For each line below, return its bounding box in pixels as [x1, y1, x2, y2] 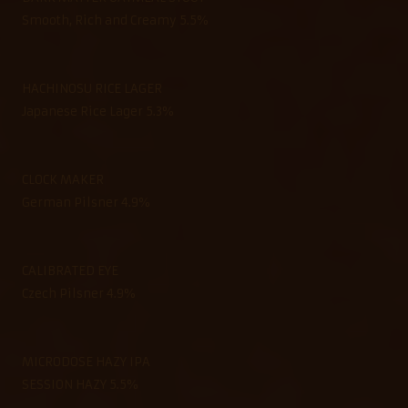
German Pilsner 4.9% [22, 194, 149, 210]
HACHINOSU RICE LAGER [22, 80, 162, 97]
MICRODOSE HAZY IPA [22, 353, 150, 370]
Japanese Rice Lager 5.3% [22, 103, 173, 119]
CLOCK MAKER [22, 171, 104, 188]
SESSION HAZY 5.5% [22, 376, 138, 393]
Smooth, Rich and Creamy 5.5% [22, 12, 208, 28]
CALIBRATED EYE [22, 262, 118, 279]
